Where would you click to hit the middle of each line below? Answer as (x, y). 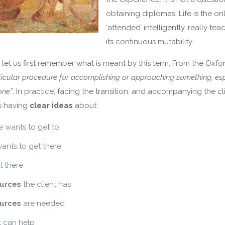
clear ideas (51, 106)
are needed (43, 204)
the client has (46, 185)
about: (86, 106)
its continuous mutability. (150, 42)
